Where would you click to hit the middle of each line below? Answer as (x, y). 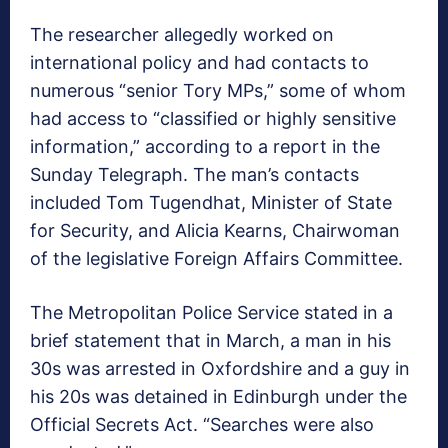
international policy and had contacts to (199, 62)
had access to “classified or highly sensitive (213, 118)
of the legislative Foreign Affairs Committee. (216, 258)
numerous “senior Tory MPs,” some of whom (218, 90)
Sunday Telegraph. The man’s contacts (194, 174)
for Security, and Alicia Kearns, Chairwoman (215, 230)
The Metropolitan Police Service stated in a (211, 312)
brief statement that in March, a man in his (210, 340)
